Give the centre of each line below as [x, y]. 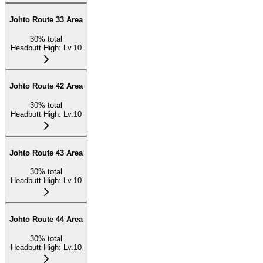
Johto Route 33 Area [46, 19]
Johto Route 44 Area [46, 220]
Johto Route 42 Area [46, 86]
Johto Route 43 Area [46, 153]
